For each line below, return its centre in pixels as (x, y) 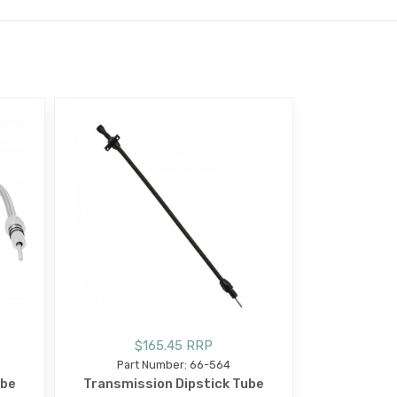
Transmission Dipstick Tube (174, 383)
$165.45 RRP (174, 345)
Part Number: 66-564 (174, 364)
